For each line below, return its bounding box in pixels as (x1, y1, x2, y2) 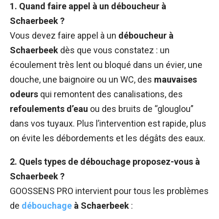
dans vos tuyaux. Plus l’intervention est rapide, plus (10, 118, 206, 129)
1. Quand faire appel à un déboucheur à (10, 1, 166, 12)
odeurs (10, 89, 38, 100)
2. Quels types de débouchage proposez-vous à (10, 156, 200, 167)
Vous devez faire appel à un (10, 30, 118, 41)
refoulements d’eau (10, 104, 88, 114)
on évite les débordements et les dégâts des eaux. (10, 133, 205, 144)
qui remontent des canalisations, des (38, 89, 183, 100)
